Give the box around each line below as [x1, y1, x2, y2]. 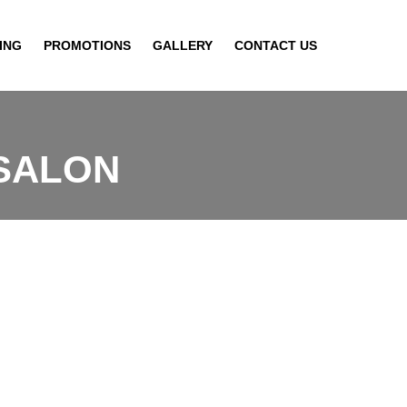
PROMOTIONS [44, 37, 131, 53]
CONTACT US [234, 37, 317, 53]
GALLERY [153, 37, 213, 53]
